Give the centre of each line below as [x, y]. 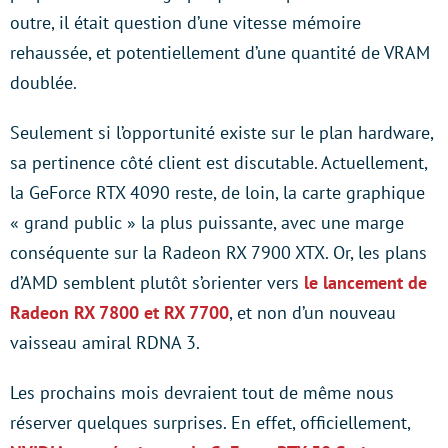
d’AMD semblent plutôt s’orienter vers [157, 282]
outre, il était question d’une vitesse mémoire [185, 22]
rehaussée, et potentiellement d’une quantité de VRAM [220, 52]
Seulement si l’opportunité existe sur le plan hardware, [221, 132]
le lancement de [365, 282]
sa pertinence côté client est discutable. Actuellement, [218, 162]
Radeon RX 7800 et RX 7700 [119, 312]
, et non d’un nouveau [312, 312]
